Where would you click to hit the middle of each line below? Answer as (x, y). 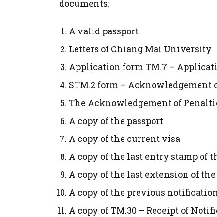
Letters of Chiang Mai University (140, 49)
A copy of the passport (116, 121)
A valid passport (104, 31)
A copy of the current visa (124, 139)
